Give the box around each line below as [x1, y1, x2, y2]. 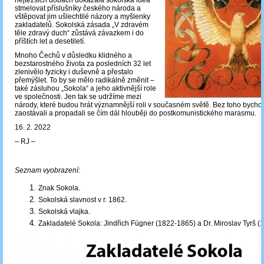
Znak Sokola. [38, 184, 80, 193]
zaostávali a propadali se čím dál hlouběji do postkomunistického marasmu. [15, 109, 256, 118]
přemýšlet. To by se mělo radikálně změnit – [15, 76, 154, 85]
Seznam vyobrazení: [15, 166, 80, 175]
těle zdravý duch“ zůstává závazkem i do [15, 29, 144, 38]
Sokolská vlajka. [38, 207, 90, 216]
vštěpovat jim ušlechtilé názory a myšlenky [15, 12, 150, 21]
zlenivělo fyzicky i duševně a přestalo [15, 68, 133, 77]
